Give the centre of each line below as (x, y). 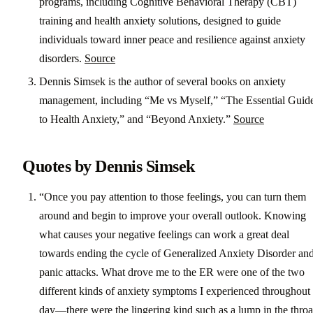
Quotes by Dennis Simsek (109, 167)
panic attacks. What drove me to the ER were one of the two (172, 272)
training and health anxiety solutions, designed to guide (160, 20)
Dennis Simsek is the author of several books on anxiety (162, 82)
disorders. (62, 58)
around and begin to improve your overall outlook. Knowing (173, 216)
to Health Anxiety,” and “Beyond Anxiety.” (136, 119)
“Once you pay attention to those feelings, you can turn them (173, 197)
